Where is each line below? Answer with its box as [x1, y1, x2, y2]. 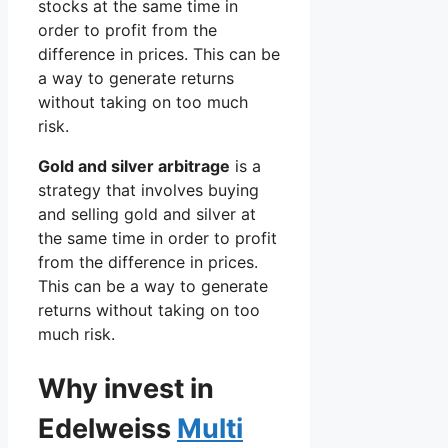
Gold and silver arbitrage [38, 156, 230, 177]
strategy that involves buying [38, 180, 259, 201]
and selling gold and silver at [38, 204, 256, 225]
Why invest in [38, 371, 214, 405]
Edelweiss [38, 411, 177, 445]
